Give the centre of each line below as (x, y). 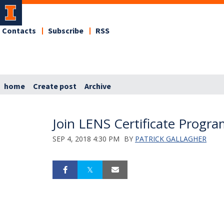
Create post (55, 86)
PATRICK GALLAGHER (171, 138)
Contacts (19, 31)
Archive (98, 86)
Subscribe (66, 31)
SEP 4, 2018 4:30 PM (86, 138)
